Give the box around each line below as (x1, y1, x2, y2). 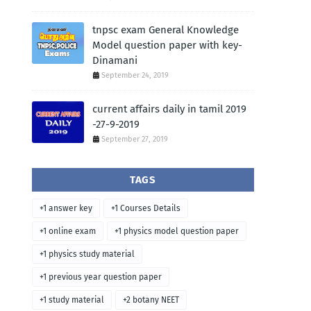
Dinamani (92, 54, 137, 67)
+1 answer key (40, 203, 92, 213)
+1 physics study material (40, 249, 135, 259)
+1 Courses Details (111, 203, 180, 213)
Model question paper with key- (92, 39, 242, 51)
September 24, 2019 (101, 71, 169, 80)
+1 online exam (40, 226, 96, 236)
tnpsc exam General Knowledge (92, 24, 239, 36)
